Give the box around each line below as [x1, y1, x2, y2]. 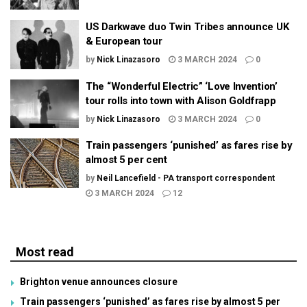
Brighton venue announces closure [20, 276, 177, 287]
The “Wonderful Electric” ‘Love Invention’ [86, 79, 278, 93]
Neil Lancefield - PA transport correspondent [97, 173, 275, 183]
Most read [16, 245, 74, 259]
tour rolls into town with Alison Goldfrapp [86, 94, 276, 107]
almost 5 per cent [86, 153, 167, 166]
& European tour [86, 35, 162, 47]
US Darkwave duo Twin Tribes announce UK [86, 21, 289, 33]
